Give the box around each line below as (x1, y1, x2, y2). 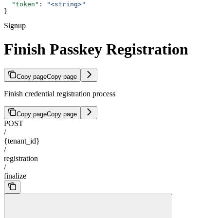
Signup (4, 21, 26, 30)
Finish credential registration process (4, 90, 115, 98)
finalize (4, 172, 26, 181)
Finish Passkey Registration (4, 40, 188, 58)
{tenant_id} (4, 137, 40, 145)
